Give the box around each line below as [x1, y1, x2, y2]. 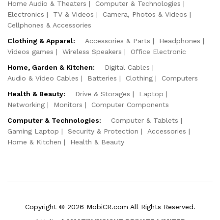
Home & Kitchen [7, 137, 61, 146]
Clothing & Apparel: [7, 36, 75, 45]
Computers [162, 74, 198, 82]
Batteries [87, 74, 117, 82]
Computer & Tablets [111, 116, 178, 124]
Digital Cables [105, 63, 150, 71]
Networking [7, 100, 45, 109]
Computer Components [91, 100, 169, 109]
